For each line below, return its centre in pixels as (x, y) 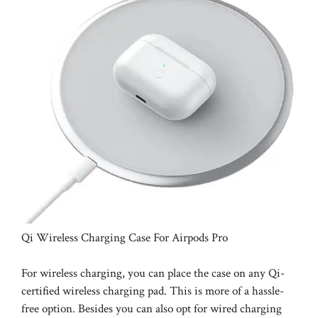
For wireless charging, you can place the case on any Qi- (153, 274)
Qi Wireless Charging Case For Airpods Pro (125, 237)
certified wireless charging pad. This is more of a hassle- (153, 291)
